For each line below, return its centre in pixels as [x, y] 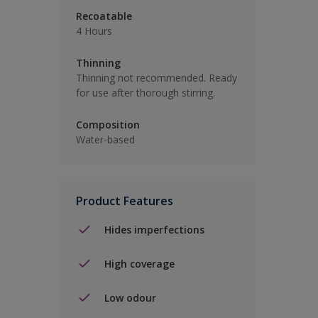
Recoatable [104, 16]
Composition [108, 125]
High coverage [139, 263]
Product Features [125, 201]
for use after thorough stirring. [146, 93]
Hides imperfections [154, 229]
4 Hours [94, 31]
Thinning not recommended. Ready [157, 78]
